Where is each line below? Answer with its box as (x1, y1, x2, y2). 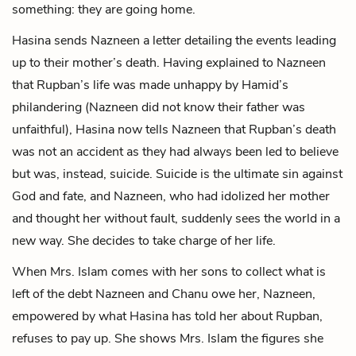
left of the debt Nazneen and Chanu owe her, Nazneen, (12, 284, 315, 303)
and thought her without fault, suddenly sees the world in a (12, 209, 340, 227)
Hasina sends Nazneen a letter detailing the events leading (12, 31, 336, 49)
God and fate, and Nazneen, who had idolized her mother (12, 187, 330, 205)
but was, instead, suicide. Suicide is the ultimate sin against (12, 164, 342, 183)
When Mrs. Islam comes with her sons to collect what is (12, 262, 326, 281)
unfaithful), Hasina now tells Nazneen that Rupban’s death (12, 120, 336, 138)
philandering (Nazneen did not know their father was (12, 98, 305, 116)
